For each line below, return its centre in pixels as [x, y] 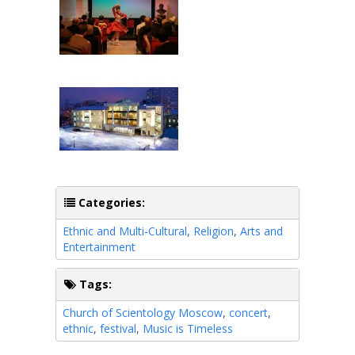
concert [248, 312]
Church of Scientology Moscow [143, 312]
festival [118, 328]
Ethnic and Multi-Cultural [125, 231]
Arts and [261, 231]
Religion [214, 231]
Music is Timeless [188, 328]
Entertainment [99, 246]
